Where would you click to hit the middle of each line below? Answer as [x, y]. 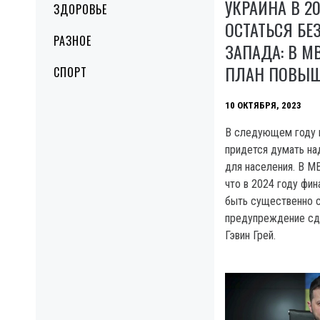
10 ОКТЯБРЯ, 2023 [263, 105]
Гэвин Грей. [250, 235]
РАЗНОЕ [72, 41]
